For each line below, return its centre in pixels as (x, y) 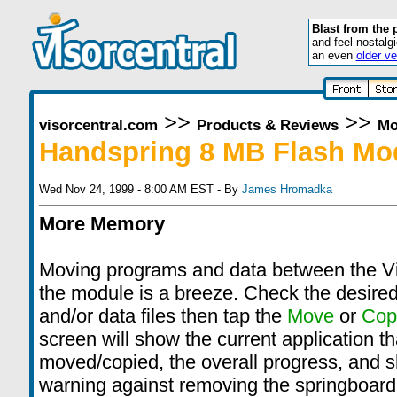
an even (334, 55)
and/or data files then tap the (163, 316)
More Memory (101, 224)
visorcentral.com (98, 125)
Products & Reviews (267, 125)
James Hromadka (287, 189)
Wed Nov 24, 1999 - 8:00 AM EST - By (140, 189)
